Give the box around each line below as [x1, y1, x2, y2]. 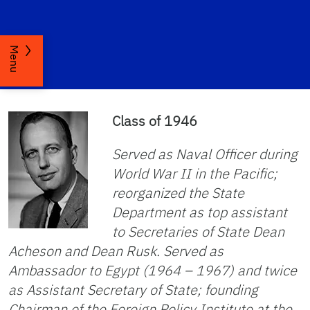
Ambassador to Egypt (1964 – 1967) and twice [8, 261, 297, 280]
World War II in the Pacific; [112, 164, 277, 183]
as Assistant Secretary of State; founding [8, 280, 258, 300]
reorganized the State [112, 183, 244, 203]
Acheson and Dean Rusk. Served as [8, 241, 224, 261]
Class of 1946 [112, 111, 197, 131]
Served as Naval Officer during [112, 145, 298, 164]
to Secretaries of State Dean [112, 222, 284, 241]
